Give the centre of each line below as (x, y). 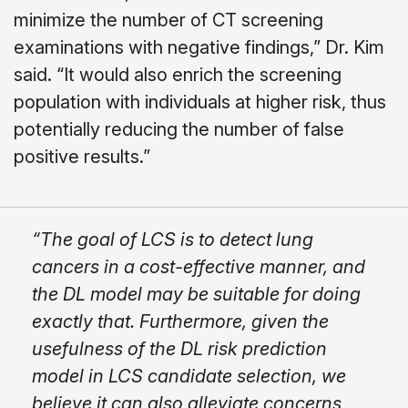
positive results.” (82, 156)
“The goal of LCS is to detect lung (173, 239)
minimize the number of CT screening (168, 20)
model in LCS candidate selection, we (189, 376)
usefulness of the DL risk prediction (179, 348)
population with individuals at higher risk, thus (200, 102)
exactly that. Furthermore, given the (180, 321)
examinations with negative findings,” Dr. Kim (199, 47)
